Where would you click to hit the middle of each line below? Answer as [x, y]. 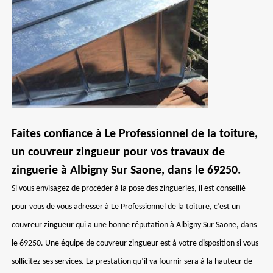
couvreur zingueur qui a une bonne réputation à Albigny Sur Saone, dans [134, 225]
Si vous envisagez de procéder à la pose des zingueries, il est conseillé [129, 189]
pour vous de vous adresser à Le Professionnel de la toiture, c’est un [126, 207]
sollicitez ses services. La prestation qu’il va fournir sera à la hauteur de [132, 262]
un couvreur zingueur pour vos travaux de [118, 152]
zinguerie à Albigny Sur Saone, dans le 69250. [126, 171]
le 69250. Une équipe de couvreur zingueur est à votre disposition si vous [135, 243]
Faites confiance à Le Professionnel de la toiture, [135, 134]
